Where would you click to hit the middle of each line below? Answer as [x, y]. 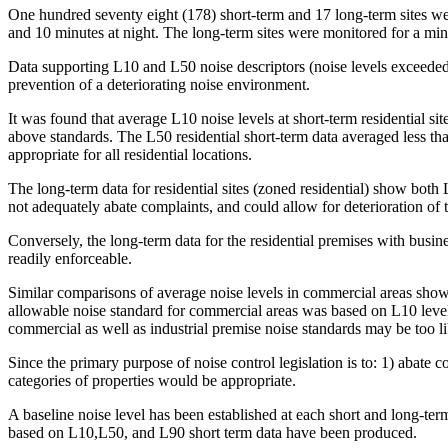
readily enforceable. [70, 259]
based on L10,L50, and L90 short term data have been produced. [212, 433]
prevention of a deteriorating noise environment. [159, 85]
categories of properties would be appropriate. [152, 381]
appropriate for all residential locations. [130, 155]
